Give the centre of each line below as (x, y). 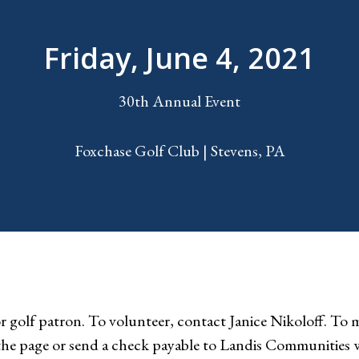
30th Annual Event (179, 101)
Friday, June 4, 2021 (179, 58)
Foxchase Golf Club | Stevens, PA (179, 151)
